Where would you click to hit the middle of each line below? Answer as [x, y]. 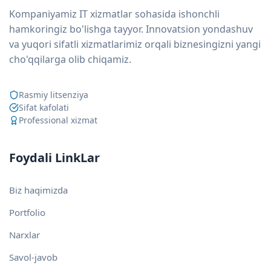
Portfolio [27, 213]
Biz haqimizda [38, 190]
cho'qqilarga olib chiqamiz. [70, 60]
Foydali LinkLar [54, 158]
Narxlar [24, 235]
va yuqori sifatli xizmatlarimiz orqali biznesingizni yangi [135, 44]
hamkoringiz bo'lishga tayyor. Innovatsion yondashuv [131, 29]
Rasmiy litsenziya [54, 95]
